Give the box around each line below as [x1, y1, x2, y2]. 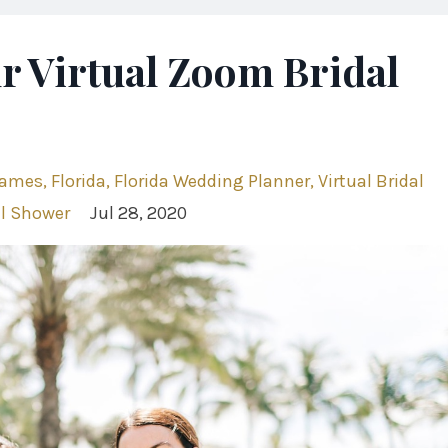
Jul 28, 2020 [90, 201, 187, 224]
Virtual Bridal [318, 169, 424, 192]
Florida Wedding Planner [114, 169, 310, 192]
